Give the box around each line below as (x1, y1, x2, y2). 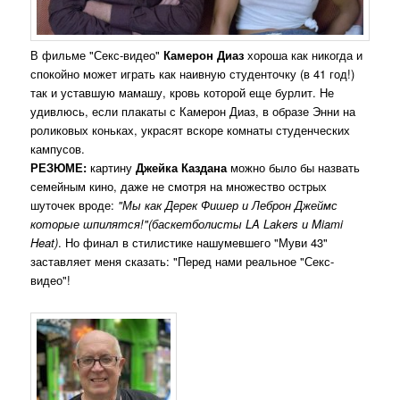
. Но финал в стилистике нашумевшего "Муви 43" (58, 234, 329, 252)
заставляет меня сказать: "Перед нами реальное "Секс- (30, 253, 335, 271)
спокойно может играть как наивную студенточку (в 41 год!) (30, 65, 355, 83)
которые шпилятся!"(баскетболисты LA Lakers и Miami (30, 215, 344, 233)
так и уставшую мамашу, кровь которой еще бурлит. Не (30, 84, 335, 102)
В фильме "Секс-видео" (30, 46, 161, 64)
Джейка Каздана (136, 159, 228, 177)
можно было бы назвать (227, 159, 361, 177)
